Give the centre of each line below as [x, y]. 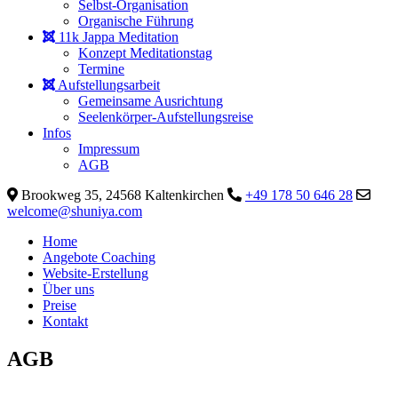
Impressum [109, 149]
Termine [101, 69]
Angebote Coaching [99, 257]
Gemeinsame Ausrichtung [151, 101]
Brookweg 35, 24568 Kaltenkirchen [123, 195]
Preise [60, 305]
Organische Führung [136, 21]
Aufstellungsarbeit [107, 85]
